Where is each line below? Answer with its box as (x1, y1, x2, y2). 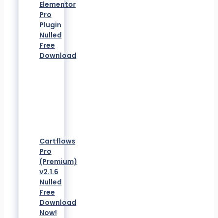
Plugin (39, 19, 61, 30)
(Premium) (39, 156, 77, 166)
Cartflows (39, 136, 75, 146)
